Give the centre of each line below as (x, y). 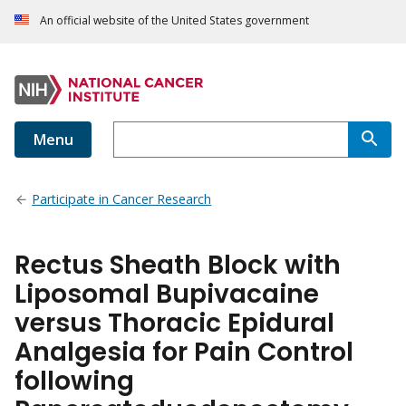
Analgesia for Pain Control (184, 353)
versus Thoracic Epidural (174, 324)
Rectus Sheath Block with (178, 266)
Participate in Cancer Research (122, 199)
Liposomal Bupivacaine (167, 295)
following (74, 382)
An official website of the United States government (174, 21)
